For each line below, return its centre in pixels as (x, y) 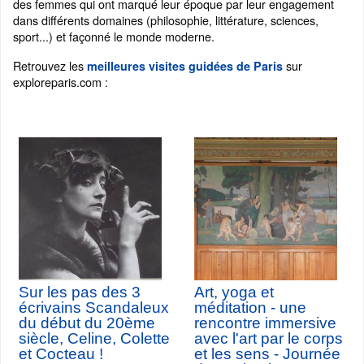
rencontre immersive (265, 323)
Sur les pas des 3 (80, 292)
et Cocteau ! (61, 354)
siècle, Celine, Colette (94, 338)
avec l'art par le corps (269, 338)
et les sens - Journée (267, 354)
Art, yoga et (234, 292)
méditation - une (250, 308)
